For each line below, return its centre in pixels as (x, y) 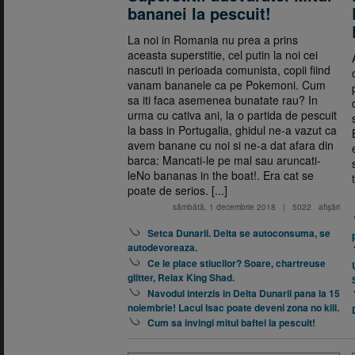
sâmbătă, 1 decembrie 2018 (224, 207)
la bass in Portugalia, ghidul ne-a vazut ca (232, 130)
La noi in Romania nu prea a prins (213, 40)
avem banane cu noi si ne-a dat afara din (231, 145)
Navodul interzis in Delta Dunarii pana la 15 (244, 293)
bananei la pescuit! (199, 13)
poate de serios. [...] (177, 190)
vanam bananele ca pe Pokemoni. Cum (227, 85)
